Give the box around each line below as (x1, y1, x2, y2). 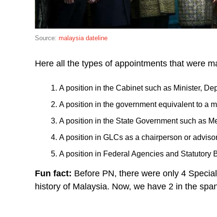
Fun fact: (35, 168, 72, 178)
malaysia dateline (59, 34, 108, 42)
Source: (35, 34, 59, 42)
